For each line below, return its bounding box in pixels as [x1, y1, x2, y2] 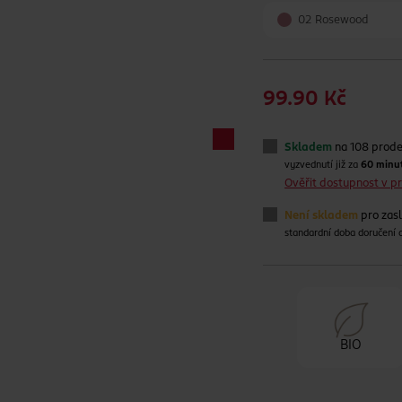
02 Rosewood [298, 14, 370, 26]
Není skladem [284, 210, 359, 222]
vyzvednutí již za [284, 161, 362, 170]
